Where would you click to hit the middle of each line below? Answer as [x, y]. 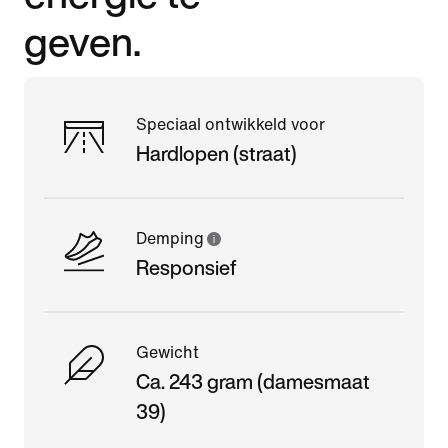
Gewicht [167, 352]
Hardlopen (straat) [216, 153]
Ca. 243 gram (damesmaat [253, 381]
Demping [170, 238]
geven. [82, 40]
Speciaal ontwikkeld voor [230, 124]
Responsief [186, 267]
